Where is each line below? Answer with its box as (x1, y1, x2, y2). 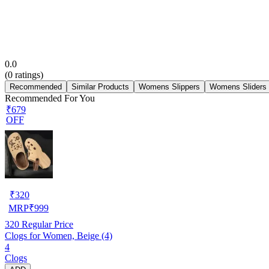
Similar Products (71, 82, 129, 91)
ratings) (13, 69, 43, 80)
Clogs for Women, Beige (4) (5, 230, 112, 241)
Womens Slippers (139, 82, 200, 91)
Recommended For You (5, 92, 95, 103)
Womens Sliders (210, 82, 267, 91)
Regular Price (19, 219, 73, 229)
